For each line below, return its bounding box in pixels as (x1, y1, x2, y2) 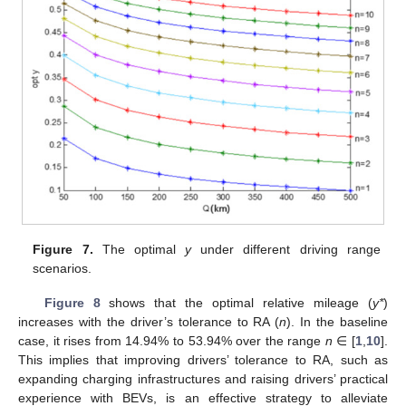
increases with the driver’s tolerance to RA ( (18, 314, 280, 330)
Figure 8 (43, 295, 101, 311)
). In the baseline (286, 314, 389, 330)
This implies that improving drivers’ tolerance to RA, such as (18, 353, 388, 368)
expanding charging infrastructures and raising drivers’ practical (18, 372, 388, 387)
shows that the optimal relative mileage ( (100, 295, 373, 311)
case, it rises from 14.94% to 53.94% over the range (18, 333, 325, 349)
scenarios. (33, 261, 92, 276)
